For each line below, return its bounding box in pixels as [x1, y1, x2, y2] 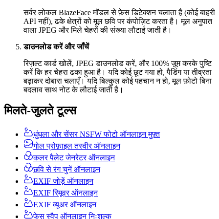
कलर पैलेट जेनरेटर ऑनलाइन [33, 153, 115, 162]
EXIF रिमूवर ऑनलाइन [33, 189, 98, 197]
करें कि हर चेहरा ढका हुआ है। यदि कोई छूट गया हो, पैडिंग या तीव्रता [23, 68, 212, 77]
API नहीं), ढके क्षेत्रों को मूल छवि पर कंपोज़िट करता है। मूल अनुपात [23, 17, 212, 26]
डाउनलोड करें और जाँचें [23, 43, 89, 51]
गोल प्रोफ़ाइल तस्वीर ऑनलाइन [33, 142, 120, 151]
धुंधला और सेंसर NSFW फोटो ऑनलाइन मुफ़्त [33, 130, 160, 139]
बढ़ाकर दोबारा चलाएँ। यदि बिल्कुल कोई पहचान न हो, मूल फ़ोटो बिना [23, 77, 212, 86]
